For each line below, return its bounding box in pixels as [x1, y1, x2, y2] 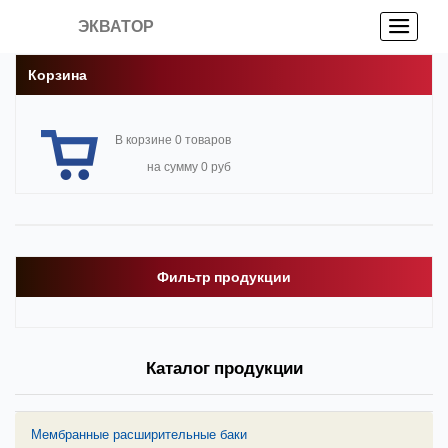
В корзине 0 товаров [115, 133, 231, 147]
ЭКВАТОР [78, 18, 155, 35]
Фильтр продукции [157, 267, 291, 287]
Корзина [28, 65, 87, 85]
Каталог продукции [145, 356, 303, 380]
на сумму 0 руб [147, 160, 231, 174]
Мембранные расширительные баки [31, 427, 247, 442]
